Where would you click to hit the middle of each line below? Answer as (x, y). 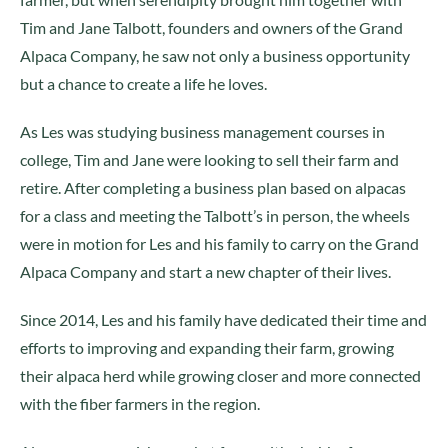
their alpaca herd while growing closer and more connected (220, 375)
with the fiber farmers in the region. (140, 403)
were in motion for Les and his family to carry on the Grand (219, 243)
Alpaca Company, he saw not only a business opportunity (215, 55)
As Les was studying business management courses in (202, 131)
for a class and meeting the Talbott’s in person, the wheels (215, 215)
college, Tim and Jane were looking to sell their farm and (209, 159)
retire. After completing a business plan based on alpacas (213, 187)
